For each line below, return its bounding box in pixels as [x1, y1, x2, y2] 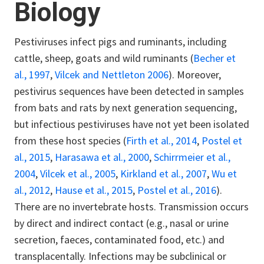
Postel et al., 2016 [137, 183, 216, 197]
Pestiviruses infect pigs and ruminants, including [14, 34, 227, 48]
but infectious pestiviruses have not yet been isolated [14, 117, 249, 131]
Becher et [193, 51, 236, 65]
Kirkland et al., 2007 [120, 166, 207, 180]
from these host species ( [14, 133, 126, 147]
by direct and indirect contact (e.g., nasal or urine [14, 216, 229, 230]
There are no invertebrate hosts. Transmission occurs [14, 199, 249, 213]
